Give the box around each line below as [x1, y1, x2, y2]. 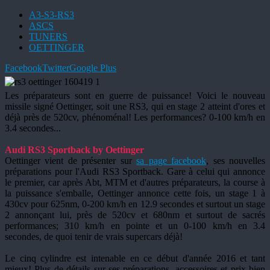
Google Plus [69, 63, 116, 74]
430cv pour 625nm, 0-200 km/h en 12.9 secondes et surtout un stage [5, 199, 265, 210]
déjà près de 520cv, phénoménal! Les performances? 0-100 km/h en [5, 112, 265, 123]
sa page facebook [136, 155, 207, 166]
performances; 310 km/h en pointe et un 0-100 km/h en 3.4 [5, 221, 265, 231]
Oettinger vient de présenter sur [5, 155, 137, 166]
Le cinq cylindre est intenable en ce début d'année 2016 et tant [5, 253, 265, 264]
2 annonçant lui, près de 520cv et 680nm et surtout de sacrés [5, 210, 265, 221]
